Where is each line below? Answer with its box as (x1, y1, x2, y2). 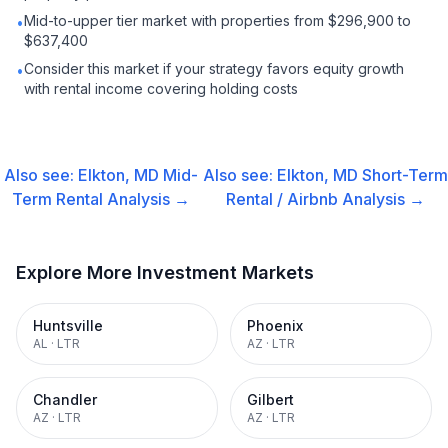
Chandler (33, 391, 97, 408)
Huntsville (33, 317, 103, 334)
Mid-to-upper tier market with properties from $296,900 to (24, 12, 411, 29)
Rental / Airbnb (225, 189, 338, 209)
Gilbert (247, 391, 294, 408)
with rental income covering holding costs (24, 80, 298, 97)
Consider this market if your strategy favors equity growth (24, 60, 404, 77)
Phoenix (247, 317, 303, 334)
